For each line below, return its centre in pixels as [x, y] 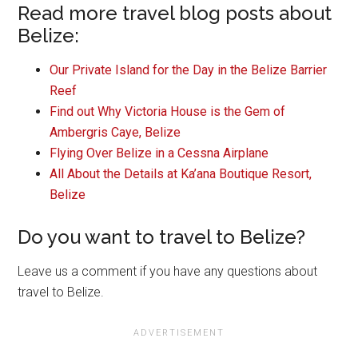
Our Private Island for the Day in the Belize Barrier [189, 70]
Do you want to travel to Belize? [164, 237]
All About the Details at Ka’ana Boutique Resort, [181, 173]
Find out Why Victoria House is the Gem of [168, 111]
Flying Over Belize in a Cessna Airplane [159, 153]
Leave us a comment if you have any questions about [168, 271]
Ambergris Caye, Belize [115, 132]
